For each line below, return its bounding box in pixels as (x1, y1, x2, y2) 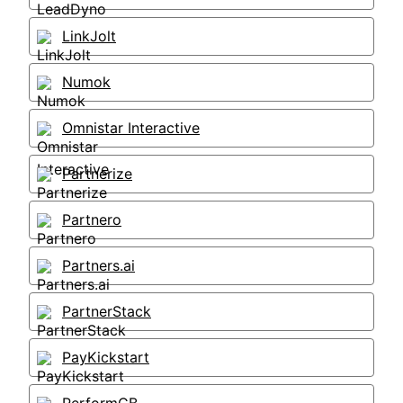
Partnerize (62, 165, 132, 183)
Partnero (62, 210, 121, 228)
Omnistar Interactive (62, 119, 200, 137)
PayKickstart (62, 348, 149, 366)
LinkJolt (62, 27, 116, 45)
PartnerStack (62, 302, 151, 320)
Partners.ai (62, 256, 135, 274)
